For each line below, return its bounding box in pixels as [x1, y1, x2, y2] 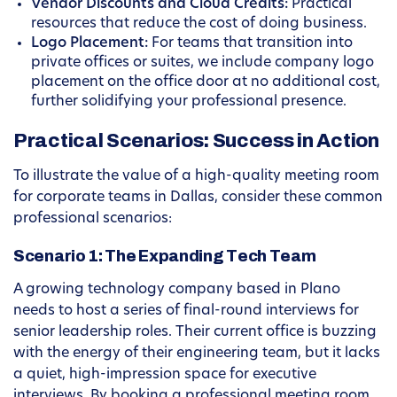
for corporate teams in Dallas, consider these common [13, 191, 383, 206]
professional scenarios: [13, 212, 172, 227]
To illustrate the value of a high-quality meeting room [13, 169, 379, 184]
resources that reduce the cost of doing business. [31, 17, 367, 32]
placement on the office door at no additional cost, [31, 75, 380, 90]
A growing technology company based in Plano [13, 283, 340, 298]
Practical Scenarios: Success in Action [13, 130, 379, 152]
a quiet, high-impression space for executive [13, 368, 316, 383]
